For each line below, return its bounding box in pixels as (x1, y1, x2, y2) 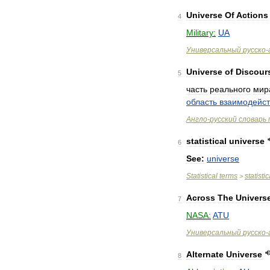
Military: (186, 28, 216, 37)
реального (210, 84, 251, 94)
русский (210, 115, 237, 124)
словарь (239, 115, 266, 124)
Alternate (186, 250, 224, 259)
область (186, 97, 217, 107)
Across (186, 193, 215, 202)
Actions (236, 10, 268, 20)
